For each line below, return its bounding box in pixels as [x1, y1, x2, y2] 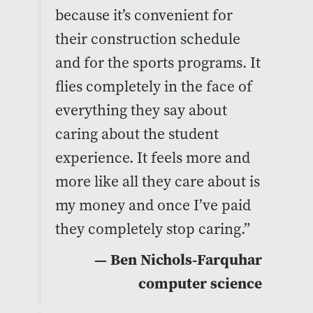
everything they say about [54, 100, 227, 121]
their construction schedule [54, 29, 240, 50]
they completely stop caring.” [54, 219, 250, 240]
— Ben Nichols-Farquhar [94, 249, 262, 270]
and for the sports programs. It [54, 52, 261, 73]
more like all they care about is [54, 171, 260, 192]
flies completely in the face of [54, 76, 252, 97]
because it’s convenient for [54, 5, 233, 26]
